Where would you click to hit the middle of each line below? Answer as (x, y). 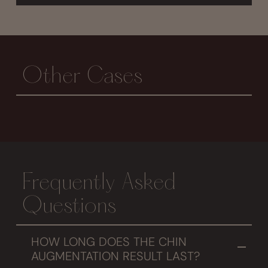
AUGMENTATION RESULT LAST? (115, 256)
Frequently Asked (99, 183)
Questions (69, 207)
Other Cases (83, 77)
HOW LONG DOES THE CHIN (109, 242)
